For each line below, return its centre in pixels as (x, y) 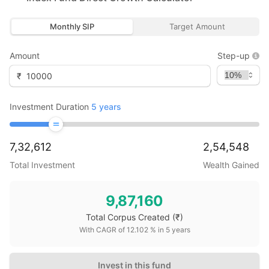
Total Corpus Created (128, 217)
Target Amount (197, 26)
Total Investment (42, 165)
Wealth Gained (231, 165)
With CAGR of (103, 230)
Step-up (234, 56)
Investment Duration (49, 107)
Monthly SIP (72, 26)
